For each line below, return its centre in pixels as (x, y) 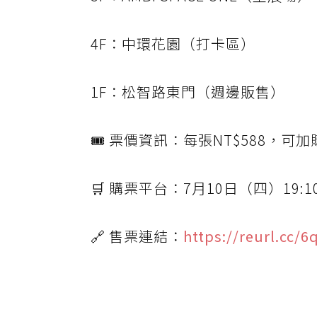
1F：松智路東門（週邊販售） (188, 92)
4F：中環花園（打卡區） (173, 44)
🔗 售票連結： (137, 236)
